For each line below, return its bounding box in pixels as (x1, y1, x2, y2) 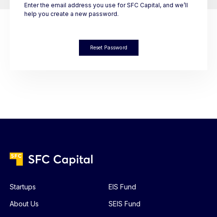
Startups (10, 183, 36, 191)
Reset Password (90, 45, 127, 51)
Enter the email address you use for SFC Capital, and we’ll (24, 1, 188, 9)
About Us (10, 200, 39, 208)
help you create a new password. (24, 10, 119, 18)
